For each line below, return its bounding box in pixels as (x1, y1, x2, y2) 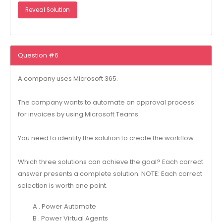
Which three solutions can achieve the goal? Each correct (17, 157, 203, 166)
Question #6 (17, 50, 58, 60)
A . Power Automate (32, 202, 96, 212)
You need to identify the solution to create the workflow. (17, 133, 195, 143)
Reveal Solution (25, 5, 70, 14)
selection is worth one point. (17, 180, 108, 190)
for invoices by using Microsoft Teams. (17, 109, 140, 119)
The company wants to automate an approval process (17, 97, 194, 107)
